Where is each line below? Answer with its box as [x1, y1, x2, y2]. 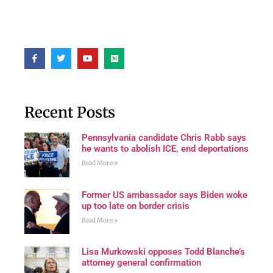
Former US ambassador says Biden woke [81, 189, 247, 200]
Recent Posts [24, 103, 115, 122]
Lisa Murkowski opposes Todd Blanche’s [81, 246, 245, 258]
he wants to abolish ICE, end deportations [81, 143, 249, 155]
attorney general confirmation [81, 257, 201, 269]
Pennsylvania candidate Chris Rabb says [81, 132, 246, 144]
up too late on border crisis [81, 200, 190, 211]
